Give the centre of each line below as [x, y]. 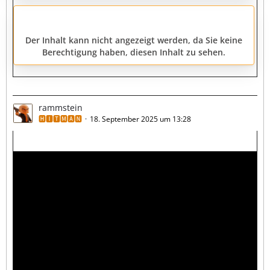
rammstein [61, 108]
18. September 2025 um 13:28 [140, 119]
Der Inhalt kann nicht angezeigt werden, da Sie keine [134, 40]
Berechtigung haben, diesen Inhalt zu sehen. [134, 52]
